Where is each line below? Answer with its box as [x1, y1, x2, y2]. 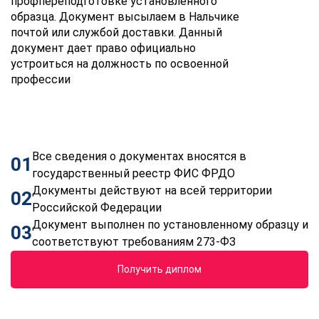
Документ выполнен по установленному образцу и [32, 217, 308, 231]
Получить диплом [124, 263, 202, 275]
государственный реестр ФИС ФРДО [32, 166, 235, 180]
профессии [11, 72, 70, 86]
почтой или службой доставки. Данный [11, 25, 222, 39]
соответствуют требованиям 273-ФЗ [32, 234, 236, 249]
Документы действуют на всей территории [32, 183, 272, 197]
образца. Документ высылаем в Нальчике [11, 9, 239, 23]
